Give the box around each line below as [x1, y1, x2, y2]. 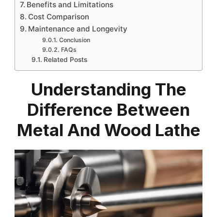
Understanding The [31, 79, 186, 99]
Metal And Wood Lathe [16, 120, 201, 140]
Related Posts [43, 56, 87, 63]
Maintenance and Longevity [28, 24, 128, 33]
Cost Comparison [28, 12, 90, 21]
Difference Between [27, 99, 190, 120]
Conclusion [59, 36, 90, 44]
